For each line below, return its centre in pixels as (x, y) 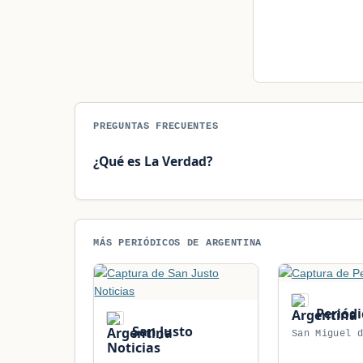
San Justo (160, 332)
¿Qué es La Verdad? (153, 161)
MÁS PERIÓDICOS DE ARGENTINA (178, 242)
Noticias (134, 348)
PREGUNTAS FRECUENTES (156, 126)
